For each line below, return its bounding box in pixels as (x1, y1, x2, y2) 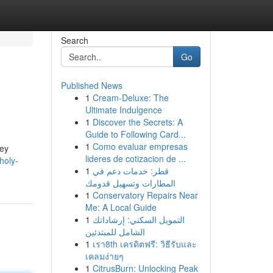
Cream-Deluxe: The (92, 91, 169, 104)
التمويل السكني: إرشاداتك (92, 213, 185, 225)
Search (60, 34, 88, 46)
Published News (60, 79, 122, 91)
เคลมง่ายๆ (85, 250, 124, 262)
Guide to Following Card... (85, 128, 186, 140)
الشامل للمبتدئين (85, 225, 145, 238)
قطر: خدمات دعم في (92, 165, 169, 177)
